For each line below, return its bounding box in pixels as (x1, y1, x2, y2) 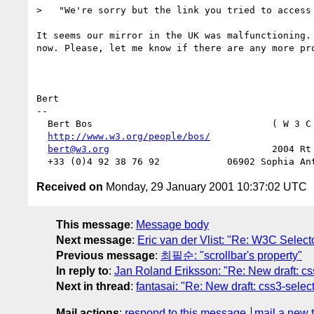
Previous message (56, 249, 155, 261)
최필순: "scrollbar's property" (161, 249, 302, 261)
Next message (56, 233, 132, 246)
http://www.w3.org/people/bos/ (48, 130, 210, 142)
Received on (36, 180, 103, 193)
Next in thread (56, 280, 130, 292)
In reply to (56, 264, 109, 277)
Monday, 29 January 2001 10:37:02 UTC (103, 180, 307, 193)
